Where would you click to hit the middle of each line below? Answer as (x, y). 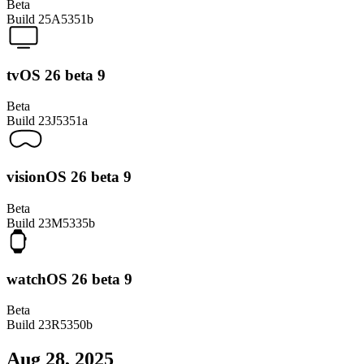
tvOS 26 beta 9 (56, 75)
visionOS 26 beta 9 (69, 177)
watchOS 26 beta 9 (69, 279)
